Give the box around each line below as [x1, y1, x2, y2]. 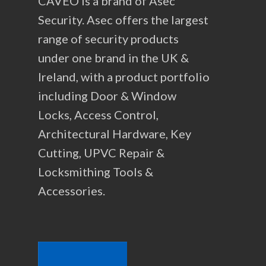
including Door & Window [38, 88, 176, 103]
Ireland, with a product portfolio [38, 69, 210, 84]
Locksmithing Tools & [38, 164, 153, 179]
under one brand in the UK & [38, 50, 189, 65]
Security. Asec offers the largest [38, 12, 208, 27]
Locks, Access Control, [38, 107, 159, 122]
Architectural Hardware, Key [38, 126, 191, 141]
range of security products [38, 31, 179, 46]
